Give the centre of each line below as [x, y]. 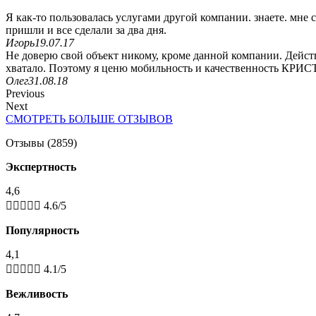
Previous [25, 93]
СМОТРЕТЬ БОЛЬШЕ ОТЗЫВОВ [89, 119]
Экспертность [41, 166]
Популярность [42, 230]
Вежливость [37, 293]
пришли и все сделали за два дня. [86, 30]
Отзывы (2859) [41, 142]
